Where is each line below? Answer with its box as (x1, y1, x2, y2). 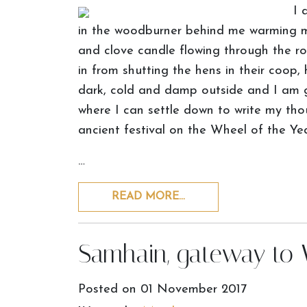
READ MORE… (112, 191, 185, 202)
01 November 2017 (140, 283, 247, 296)
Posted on (78, 283, 140, 296)
